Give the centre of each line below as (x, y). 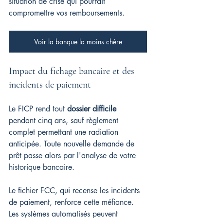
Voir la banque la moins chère (78, 42)
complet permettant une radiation (65, 132)
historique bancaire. (42, 167)
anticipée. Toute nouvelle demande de (73, 144)
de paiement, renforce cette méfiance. (73, 202)
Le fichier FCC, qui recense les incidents (75, 191)
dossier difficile (92, 109)
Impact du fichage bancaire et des (73, 71)
